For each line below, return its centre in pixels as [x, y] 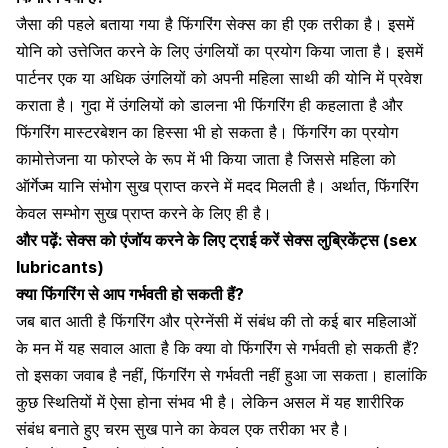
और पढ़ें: [41, 239]
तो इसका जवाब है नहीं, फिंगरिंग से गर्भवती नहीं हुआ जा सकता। [197, 374]
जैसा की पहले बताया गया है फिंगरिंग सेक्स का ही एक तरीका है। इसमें [215, 23]
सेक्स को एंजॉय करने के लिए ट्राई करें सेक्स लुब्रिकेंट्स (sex [241, 239]
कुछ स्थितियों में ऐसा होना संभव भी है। [129, 401]
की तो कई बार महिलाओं [345, 320]
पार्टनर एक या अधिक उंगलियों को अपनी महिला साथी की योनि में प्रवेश [219, 77]
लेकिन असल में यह [299, 401]
